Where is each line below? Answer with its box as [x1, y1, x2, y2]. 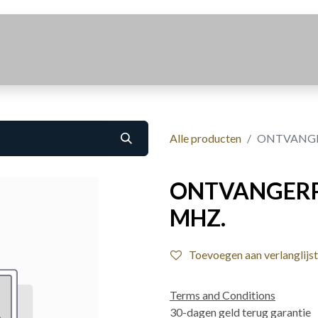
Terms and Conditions [170, 288, 275, 302]
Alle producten [170, 131, 241, 145]
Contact [204, 41, 258, 58]
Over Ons [107, 41, 170, 58]
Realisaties [1, 41, 74, 58]
